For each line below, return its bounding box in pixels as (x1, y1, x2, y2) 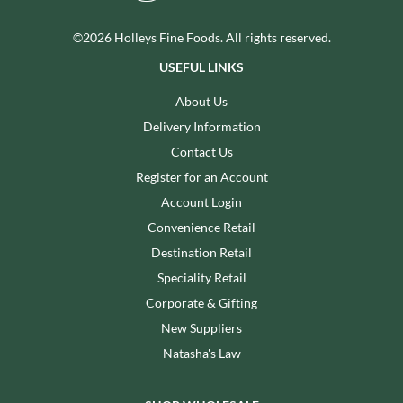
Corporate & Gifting (146, 294, 257, 310)
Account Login (161, 193, 242, 210)
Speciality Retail (157, 269, 246, 285)
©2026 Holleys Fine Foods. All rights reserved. (72, 29, 331, 45)
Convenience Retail (148, 219, 255, 235)
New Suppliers (161, 319, 242, 336)
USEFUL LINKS (159, 58, 244, 75)
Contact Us (170, 143, 233, 159)
